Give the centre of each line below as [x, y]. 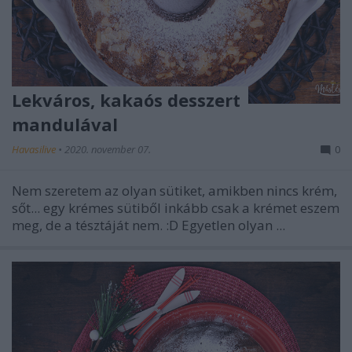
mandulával [65, 124]
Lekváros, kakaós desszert [126, 99]
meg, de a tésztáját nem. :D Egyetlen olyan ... [148, 225]
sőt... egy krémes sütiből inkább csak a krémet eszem [176, 207]
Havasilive [35, 149]
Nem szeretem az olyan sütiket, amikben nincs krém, [174, 190]
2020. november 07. [108, 149]
